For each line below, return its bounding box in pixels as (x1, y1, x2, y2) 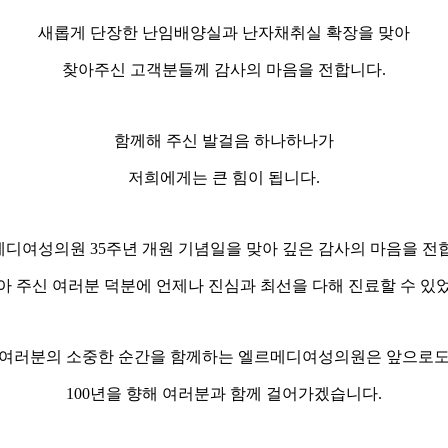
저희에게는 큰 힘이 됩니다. (128, 168, 320, 186)
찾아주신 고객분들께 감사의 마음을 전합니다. (62, 60, 386, 78)
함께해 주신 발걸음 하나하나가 (114, 131, 334, 149)
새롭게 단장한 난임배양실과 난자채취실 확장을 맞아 (38, 23, 410, 41)
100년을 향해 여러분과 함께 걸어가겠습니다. (66, 384, 382, 402)
